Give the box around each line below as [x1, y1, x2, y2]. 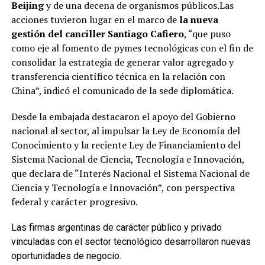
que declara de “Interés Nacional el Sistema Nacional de [11, 166, 250, 180]
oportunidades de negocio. [11, 250, 121, 261]
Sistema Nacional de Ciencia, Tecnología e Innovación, [11, 152, 244, 166]
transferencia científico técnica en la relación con [11, 69, 225, 83]
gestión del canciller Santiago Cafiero [11, 27, 184, 40]
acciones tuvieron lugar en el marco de [11, 12, 179, 26]
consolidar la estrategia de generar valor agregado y [11, 55, 234, 69]
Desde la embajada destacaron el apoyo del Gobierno [11, 109, 235, 123]
